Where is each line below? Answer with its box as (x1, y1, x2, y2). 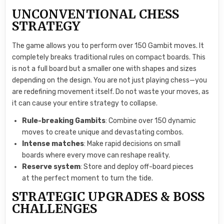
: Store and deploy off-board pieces (80, 162, 194, 171)
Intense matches (22, 139, 84, 148)
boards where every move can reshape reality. (22, 150, 170, 159)
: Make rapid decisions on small (84, 139, 181, 148)
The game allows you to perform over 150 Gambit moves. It (12, 41, 204, 50)
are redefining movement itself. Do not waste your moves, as (12, 87, 209, 96)
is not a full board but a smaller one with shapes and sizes (12, 64, 197, 73)
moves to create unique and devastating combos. (22, 127, 184, 136)
